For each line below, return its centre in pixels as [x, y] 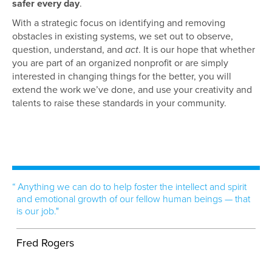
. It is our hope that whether [197, 50]
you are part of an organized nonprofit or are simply [120, 63]
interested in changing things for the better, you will [122, 76]
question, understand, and [69, 50]
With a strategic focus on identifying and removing [119, 23]
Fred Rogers [45, 243]
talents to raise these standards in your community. [119, 103]
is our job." [38, 211]
